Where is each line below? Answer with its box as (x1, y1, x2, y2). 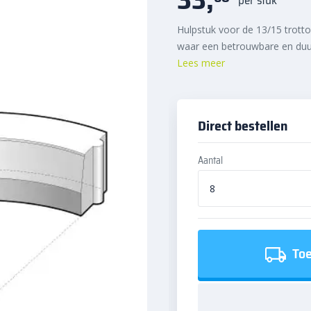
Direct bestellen (198, 115, 287, 137)
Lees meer (177, 56, 225, 69)
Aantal (198, 153, 223, 168)
